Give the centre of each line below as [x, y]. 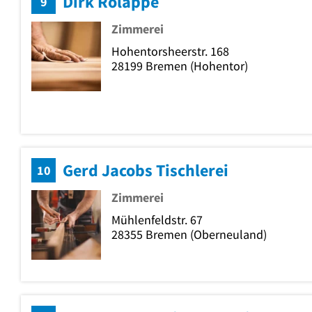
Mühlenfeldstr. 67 [157, 219]
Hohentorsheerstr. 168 [170, 51]
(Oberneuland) [227, 234]
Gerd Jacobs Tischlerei [146, 170]
